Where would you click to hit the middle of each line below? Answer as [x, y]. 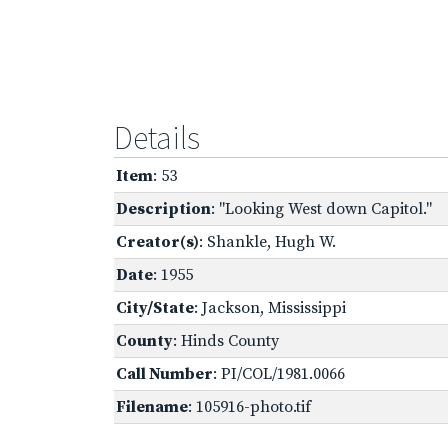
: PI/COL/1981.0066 [279, 373]
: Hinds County [226, 340]
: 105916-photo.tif [249, 406]
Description [163, 208]
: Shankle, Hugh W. [267, 241]
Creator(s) [157, 241]
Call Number [164, 373]
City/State [155, 307]
